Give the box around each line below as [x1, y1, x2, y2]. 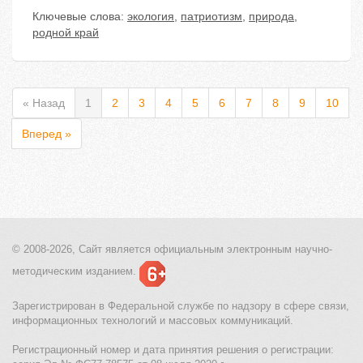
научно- [292, 243, 332, 256]
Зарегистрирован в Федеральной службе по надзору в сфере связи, [12, 300, 349, 313]
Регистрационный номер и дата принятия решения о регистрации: [12, 344, 334, 357]
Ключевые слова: [32, 10, 127, 23]
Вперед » [22, 127, 71, 141]
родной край [32, 26, 99, 40]
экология [127, 10, 174, 23]
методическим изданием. [12, 265, 136, 278]
